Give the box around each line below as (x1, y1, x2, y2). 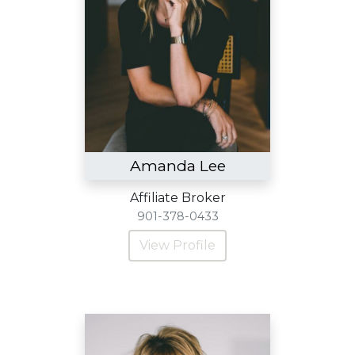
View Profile (139, 238, 216, 253)
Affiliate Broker (129, 190, 226, 205)
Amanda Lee (129, 156, 226, 175)
